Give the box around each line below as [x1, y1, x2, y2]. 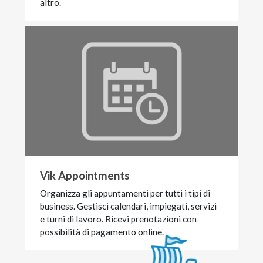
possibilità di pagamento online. [40, 227, 164, 238]
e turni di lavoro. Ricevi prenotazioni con [40, 214, 197, 225]
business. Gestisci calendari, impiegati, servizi [40, 201, 217, 212]
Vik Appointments [40, 169, 130, 183]
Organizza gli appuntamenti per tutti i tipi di [40, 188, 211, 199]
